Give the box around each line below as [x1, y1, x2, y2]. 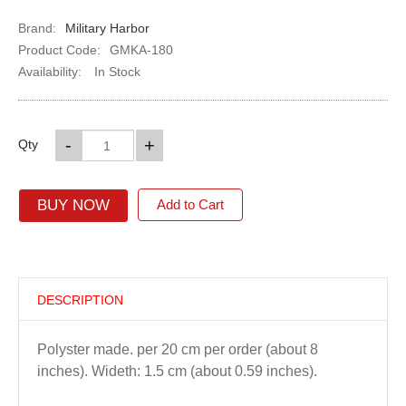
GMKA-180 [109, 43, 173, 57]
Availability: [17, 64, 82, 79]
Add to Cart [156, 197, 224, 212]
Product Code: [17, 43, 101, 57]
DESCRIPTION [36, 293, 123, 307]
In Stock [90, 64, 140, 79]
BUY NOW [36, 197, 110, 214]
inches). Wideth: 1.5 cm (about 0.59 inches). [36, 363, 317, 379]
